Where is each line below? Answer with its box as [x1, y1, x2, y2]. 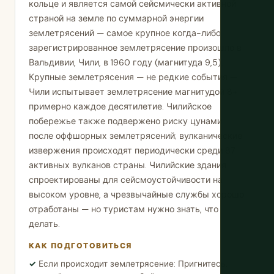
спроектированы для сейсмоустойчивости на [29, 174, 223, 185]
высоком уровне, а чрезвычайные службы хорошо [29, 189, 244, 200]
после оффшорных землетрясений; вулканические [29, 130, 242, 141]
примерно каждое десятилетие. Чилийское [29, 101, 212, 112]
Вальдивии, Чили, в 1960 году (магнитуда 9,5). [29, 57, 223, 68]
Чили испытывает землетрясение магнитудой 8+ [29, 86, 237, 97]
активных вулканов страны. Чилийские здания [29, 160, 226, 171]
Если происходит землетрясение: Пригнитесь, [39, 259, 227, 269]
